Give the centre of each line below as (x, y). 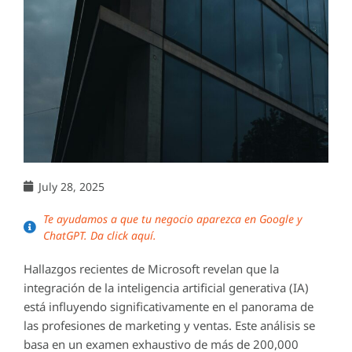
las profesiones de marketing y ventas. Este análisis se (169, 325)
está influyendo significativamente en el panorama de (169, 306)
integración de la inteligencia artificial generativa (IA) (166, 287)
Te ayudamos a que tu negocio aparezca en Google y (173, 218)
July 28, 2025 (71, 186)
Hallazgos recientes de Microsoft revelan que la (151, 268)
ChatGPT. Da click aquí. (100, 235)
